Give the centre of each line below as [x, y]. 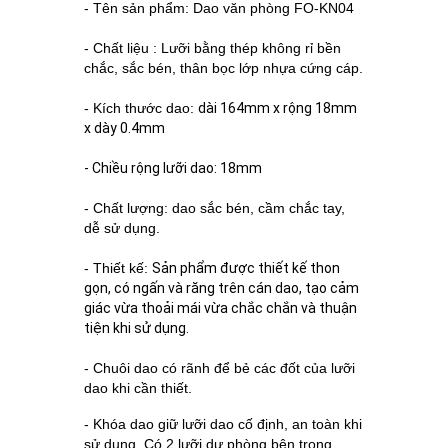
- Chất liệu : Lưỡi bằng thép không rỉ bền [212, 48]
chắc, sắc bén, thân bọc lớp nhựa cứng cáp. [223, 68]
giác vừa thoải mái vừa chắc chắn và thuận [220, 308]
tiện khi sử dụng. [136, 328]
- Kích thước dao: [141, 108]
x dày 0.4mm [124, 128]
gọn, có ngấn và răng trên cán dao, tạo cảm [221, 288]
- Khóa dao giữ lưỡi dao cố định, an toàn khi [223, 424]
